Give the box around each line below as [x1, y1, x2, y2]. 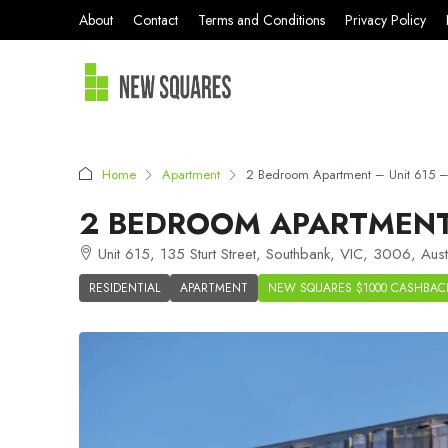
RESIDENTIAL [89, 279, 160, 297]
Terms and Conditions [198, 10, 325, 30]
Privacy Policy [345, 10, 426, 30]
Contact [133, 10, 178, 30]
